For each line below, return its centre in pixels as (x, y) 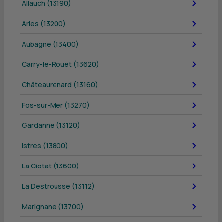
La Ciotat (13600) (51, 166)
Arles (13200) (44, 24)
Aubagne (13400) (50, 44)
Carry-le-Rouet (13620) (60, 64)
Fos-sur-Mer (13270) (56, 105)
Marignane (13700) (53, 206)
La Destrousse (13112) (58, 186)
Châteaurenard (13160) (60, 84)
